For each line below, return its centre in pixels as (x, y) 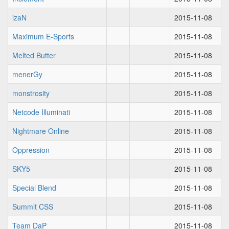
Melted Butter (34, 55)
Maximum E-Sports (43, 36)
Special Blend (34, 188)
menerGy (27, 74)
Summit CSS (33, 207)
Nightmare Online (41, 131)
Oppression (31, 150)
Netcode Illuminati (41, 112)
